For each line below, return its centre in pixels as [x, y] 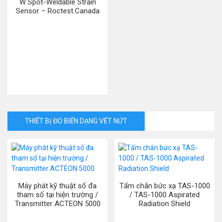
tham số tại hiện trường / [57, 195]
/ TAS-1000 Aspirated [165, 195]
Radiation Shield [165, 204]
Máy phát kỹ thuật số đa [57, 186]
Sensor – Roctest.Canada [57, 11]
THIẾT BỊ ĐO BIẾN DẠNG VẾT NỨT [76, 121]
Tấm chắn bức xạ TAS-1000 [165, 186]
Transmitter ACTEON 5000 [57, 204]
